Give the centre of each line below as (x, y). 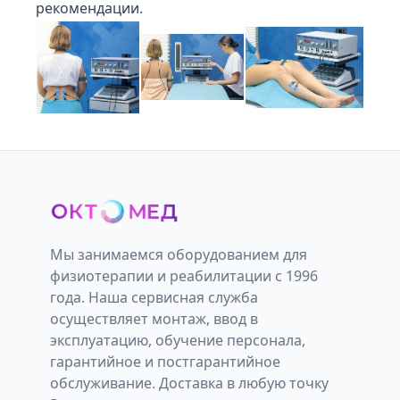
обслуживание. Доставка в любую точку (189, 383)
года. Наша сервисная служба (154, 297)
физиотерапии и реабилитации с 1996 (184, 275)
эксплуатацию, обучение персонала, (178, 340)
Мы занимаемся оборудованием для (179, 254)
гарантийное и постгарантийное (165, 361)
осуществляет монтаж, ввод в (154, 318)
